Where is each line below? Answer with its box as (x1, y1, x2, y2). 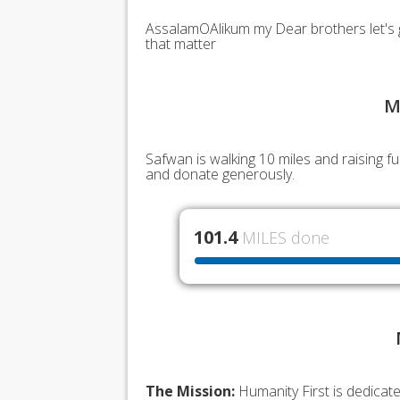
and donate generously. (146, 164, 295, 185)
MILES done (241, 227, 329, 249)
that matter (146, 34, 216, 54)
